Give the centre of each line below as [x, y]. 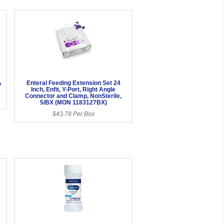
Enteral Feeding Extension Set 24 [73, 83]
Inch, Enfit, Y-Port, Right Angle [73, 89]
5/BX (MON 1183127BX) [73, 102]
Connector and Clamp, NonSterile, [73, 96]
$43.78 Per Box [73, 114]
